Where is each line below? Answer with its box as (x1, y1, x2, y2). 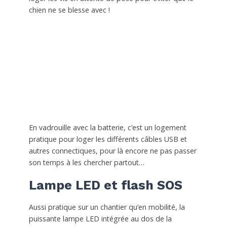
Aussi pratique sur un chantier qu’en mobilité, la (28, 202, 185, 212)
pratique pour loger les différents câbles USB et (28, 134, 187, 144)
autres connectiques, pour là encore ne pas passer (28, 145, 197, 156)
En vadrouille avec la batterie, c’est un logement (28, 122, 186, 132)
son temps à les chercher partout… (28, 157, 144, 167)
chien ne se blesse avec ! (28, 5, 110, 15)
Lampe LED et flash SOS (28, 177, 182, 193)
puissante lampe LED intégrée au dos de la (28, 213, 172, 223)
